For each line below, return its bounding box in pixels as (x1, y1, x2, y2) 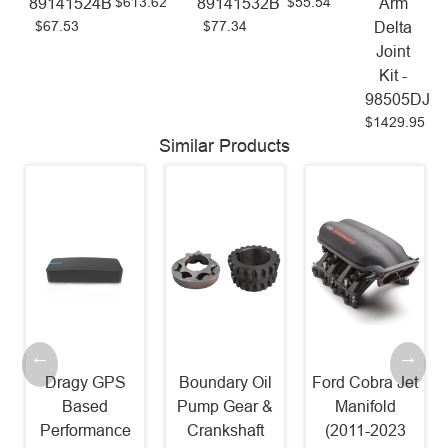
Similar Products (158, 135, 290, 156)
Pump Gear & (177, 398, 273, 416)
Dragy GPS (44, 374, 126, 392)
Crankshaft (186, 422, 264, 440)
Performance (39, 422, 131, 440)
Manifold (334, 398, 396, 416)
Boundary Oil (178, 374, 272, 392)
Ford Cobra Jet (312, 374, 418, 392)
